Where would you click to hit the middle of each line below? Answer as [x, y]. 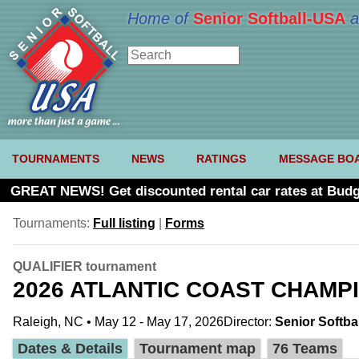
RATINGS [222, 159]
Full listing [124, 224]
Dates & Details [70, 349]
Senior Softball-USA [269, 18]
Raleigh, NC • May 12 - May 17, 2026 [118, 322]
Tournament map [198, 349]
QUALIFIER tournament [85, 267]
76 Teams [305, 349]
